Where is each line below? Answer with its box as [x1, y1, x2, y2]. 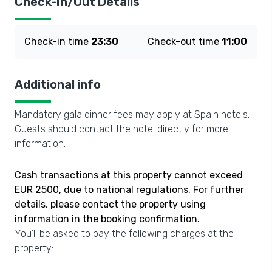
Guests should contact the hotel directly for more [15, 123, 228, 135]
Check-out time [148, 36, 222, 47]
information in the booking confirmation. [15, 213, 200, 225]
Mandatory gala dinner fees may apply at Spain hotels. [15, 109, 250, 120]
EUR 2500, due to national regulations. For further [15, 184, 244, 195]
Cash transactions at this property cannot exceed [15, 169, 243, 181]
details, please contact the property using [15, 199, 206, 210]
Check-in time [24, 36, 91, 47]
